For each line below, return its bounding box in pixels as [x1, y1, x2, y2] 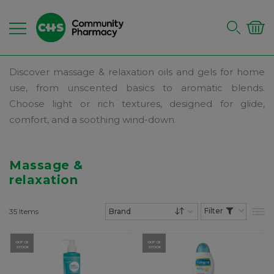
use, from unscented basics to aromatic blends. [9, 82, 265, 94]
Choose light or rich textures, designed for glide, [9, 98, 265, 109]
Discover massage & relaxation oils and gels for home [9, 66, 265, 78]
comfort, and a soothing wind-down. [9, 114, 176, 125]
